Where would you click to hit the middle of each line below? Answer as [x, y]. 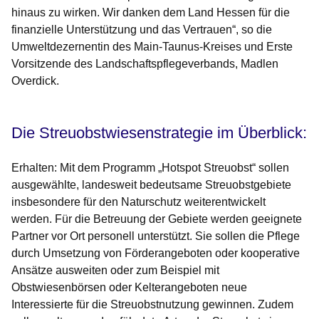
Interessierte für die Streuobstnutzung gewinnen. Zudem [152, 305]
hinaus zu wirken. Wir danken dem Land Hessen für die [151, 13]
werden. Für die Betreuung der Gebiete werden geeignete [157, 219]
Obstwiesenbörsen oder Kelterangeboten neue [129, 288]
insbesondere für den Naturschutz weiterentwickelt [138, 202]
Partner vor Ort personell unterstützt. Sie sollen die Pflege [156, 236]
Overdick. [35, 81]
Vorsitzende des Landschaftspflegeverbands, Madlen [145, 64]
